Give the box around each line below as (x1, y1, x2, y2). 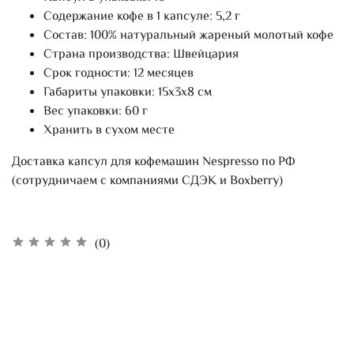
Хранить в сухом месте (43, 120, 175, 141)
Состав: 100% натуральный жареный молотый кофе (43, 25, 333, 46)
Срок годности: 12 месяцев (43, 63, 194, 84)
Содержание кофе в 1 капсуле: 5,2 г (43, 6, 240, 27)
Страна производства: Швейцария (43, 44, 239, 65)
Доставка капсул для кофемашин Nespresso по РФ (12, 152, 295, 172)
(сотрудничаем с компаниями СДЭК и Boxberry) (12, 171, 283, 191)
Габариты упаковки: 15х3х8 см (43, 82, 212, 103)
